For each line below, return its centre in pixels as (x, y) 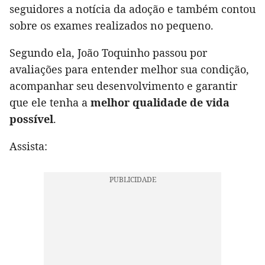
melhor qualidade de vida (160, 103)
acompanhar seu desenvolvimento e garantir (123, 86)
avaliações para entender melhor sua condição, (129, 70)
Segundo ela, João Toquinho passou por (108, 53)
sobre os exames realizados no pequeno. (112, 26)
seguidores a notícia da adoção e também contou (132, 9)
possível (31, 119)
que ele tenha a (50, 103)
